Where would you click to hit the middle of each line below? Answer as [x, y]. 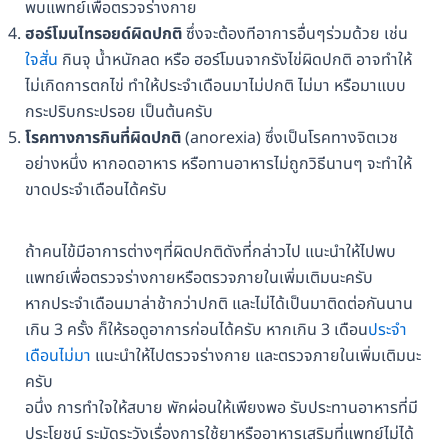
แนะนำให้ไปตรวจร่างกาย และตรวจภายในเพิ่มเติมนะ [255, 356]
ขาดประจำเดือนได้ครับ [95, 190]
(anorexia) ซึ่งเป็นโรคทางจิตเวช [289, 138]
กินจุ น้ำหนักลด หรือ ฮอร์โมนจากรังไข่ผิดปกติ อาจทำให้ [234, 60]
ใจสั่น [41, 60]
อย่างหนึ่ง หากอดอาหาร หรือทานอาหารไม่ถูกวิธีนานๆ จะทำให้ [218, 164]
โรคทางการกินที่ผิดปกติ [102, 138]
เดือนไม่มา [57, 356]
